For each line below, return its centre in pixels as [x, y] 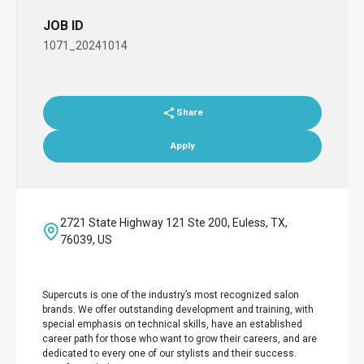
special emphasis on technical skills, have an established [172, 324]
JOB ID [63, 26]
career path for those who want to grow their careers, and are [180, 339]
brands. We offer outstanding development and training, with [178, 310]
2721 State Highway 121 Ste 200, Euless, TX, [174, 223]
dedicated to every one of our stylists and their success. [169, 353]
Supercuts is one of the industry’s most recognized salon [171, 295]
